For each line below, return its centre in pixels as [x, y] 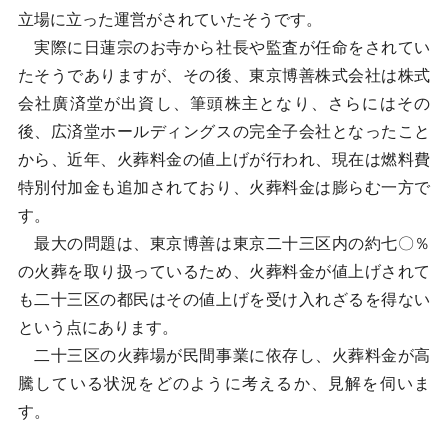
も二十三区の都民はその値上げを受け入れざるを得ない [224, 299]
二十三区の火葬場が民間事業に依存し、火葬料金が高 [224, 355]
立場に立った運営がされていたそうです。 [169, 19]
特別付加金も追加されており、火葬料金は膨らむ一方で [224, 187]
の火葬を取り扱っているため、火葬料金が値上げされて [224, 271]
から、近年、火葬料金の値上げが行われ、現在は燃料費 [224, 159]
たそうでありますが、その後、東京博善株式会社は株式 [224, 75]
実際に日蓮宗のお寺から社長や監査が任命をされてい [224, 47]
